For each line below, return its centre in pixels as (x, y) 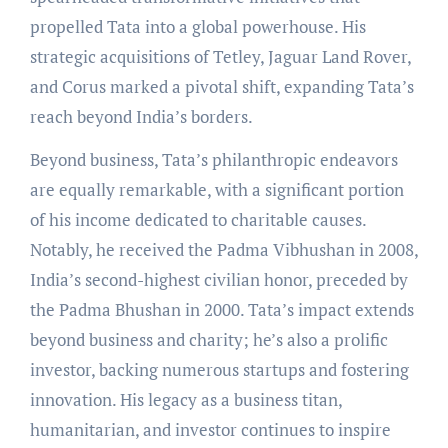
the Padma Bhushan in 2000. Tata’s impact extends (221, 309)
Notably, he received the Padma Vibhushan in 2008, (223, 249)
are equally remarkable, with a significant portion (216, 189)
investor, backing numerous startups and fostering (219, 369)
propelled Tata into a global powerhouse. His (197, 26)
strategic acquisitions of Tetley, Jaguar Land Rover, (220, 56)
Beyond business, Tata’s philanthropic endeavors (213, 159)
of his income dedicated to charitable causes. (197, 219)
